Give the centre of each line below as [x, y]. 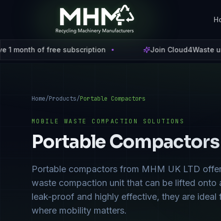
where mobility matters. [79, 211]
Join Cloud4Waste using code [116, 50]
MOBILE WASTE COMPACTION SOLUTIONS [108, 121]
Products [63, 99]
